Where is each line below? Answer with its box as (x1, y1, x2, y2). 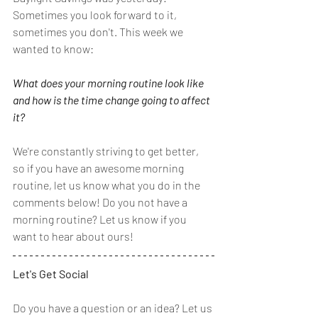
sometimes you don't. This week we (13, 24, 185, 38)
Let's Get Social (13, 266, 89, 280)
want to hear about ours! (13, 229, 136, 243)
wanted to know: (13, 41, 94, 55)
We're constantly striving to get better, (13, 143, 201, 158)
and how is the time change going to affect (13, 92, 212, 106)
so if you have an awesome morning (13, 160, 186, 175)
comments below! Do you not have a (13, 194, 190, 209)
